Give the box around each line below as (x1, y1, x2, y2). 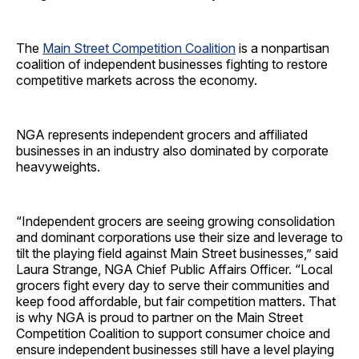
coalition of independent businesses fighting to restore (16, 56, 328, 73)
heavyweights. (16, 159, 103, 175)
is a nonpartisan (236, 40, 329, 57)
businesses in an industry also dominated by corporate (16, 143, 329, 159)
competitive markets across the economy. (16, 72, 260, 89)
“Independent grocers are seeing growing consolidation (16, 213, 335, 230)
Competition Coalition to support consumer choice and (16, 325, 330, 342)
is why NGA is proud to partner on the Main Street (16, 309, 303, 326)
